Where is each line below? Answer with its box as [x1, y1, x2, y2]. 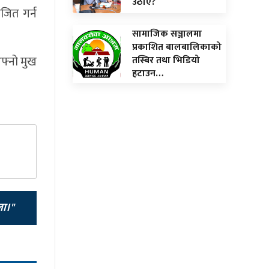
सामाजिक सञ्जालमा [132, 25, 202, 42]
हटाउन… [132, 65, 163, 82]
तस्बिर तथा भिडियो [132, 52, 200, 68]
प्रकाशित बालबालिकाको [132, 38, 222, 55]
